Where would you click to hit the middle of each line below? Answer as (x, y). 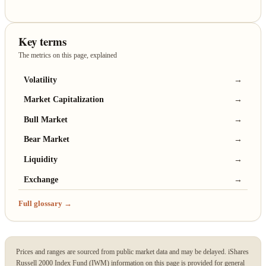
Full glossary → (45, 203)
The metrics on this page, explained (68, 56)
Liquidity (41, 160)
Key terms (43, 42)
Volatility (41, 80)
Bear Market (47, 140)
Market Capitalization (64, 100)
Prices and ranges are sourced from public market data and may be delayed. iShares (132, 252)
